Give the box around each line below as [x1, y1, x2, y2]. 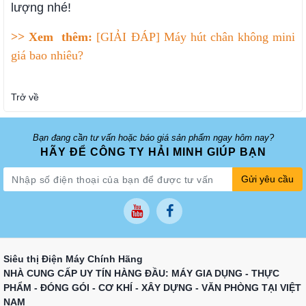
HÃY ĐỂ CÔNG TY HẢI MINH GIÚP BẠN [40, 146, 266, 158]
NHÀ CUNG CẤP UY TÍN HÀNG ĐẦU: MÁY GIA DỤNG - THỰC [3, 268, 279, 279]
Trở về [11, 92, 39, 103]
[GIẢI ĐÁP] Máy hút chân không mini [96, 30, 296, 44]
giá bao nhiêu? [11, 48, 83, 63]
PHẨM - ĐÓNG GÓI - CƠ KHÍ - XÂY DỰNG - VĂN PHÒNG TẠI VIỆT [3, 282, 301, 294]
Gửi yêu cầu [241, 173, 294, 185]
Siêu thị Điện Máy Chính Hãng [3, 253, 143, 265]
